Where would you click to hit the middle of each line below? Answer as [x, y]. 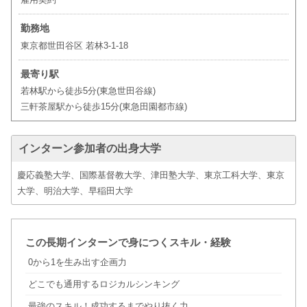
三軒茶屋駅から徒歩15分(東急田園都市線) [103, 107]
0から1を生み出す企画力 [77, 262]
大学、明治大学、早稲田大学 [75, 191]
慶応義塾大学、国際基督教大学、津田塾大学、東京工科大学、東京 [150, 175]
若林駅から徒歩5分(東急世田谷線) [88, 91]
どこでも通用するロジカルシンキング [103, 284]
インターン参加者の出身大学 [89, 149]
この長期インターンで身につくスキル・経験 [128, 243]
